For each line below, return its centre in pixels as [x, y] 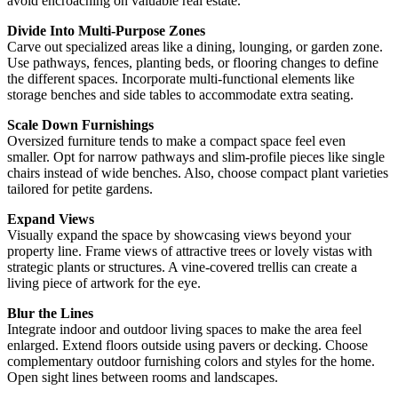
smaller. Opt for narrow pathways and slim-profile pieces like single [196, 156]
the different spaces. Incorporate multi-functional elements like [181, 78]
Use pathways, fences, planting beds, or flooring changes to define [193, 62]
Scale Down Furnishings [80, 124]
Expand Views [51, 219]
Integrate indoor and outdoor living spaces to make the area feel [184, 329]
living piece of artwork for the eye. [104, 283]
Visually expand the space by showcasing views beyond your [179, 235]
